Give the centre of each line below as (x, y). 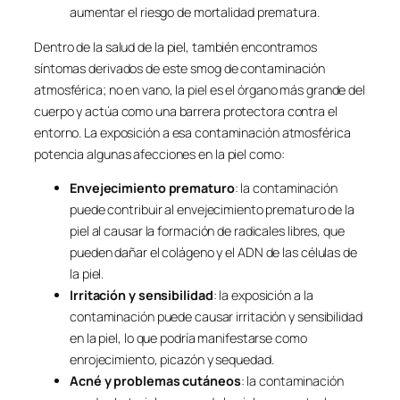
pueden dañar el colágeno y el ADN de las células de (213, 252)
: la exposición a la (263, 295)
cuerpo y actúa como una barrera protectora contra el (186, 111)
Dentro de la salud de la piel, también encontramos (175, 46)
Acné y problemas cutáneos (155, 381)
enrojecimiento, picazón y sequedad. (172, 359)
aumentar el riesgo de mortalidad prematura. (195, 12)
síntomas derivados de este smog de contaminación (180, 68)
